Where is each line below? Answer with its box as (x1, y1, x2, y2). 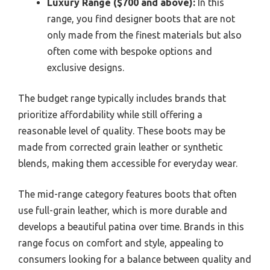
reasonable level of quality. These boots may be (18, 125, 225, 136)
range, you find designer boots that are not (47, 13, 235, 24)
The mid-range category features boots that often (18, 188, 237, 199)
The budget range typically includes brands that (18, 92, 226, 104)
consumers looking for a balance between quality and (18, 253, 251, 265)
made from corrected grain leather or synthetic (18, 141, 223, 152)
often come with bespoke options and (47, 45, 212, 57)
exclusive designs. (47, 61, 124, 73)
